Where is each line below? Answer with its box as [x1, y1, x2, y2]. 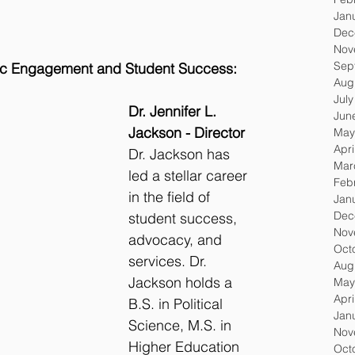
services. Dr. [128, 252, 211, 271]
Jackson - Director [128, 124, 245, 143]
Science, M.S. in [128, 316, 235, 335]
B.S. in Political [128, 295, 227, 314]
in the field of [128, 188, 214, 207]
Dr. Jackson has [128, 145, 234, 164]
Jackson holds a [128, 273, 236, 292]
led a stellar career [128, 166, 251, 185]
